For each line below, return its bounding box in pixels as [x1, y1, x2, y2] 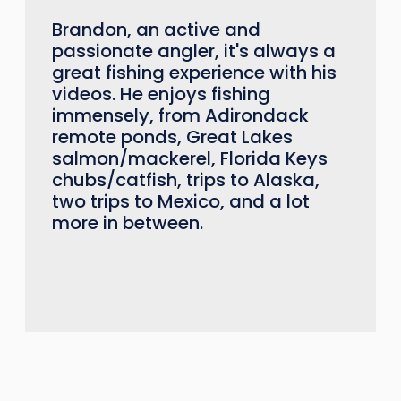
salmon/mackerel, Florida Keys [52, 146, 328, 172]
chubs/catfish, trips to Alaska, [52, 167, 320, 193]
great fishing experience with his [52, 60, 337, 86]
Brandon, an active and [52, 17, 261, 43]
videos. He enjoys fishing [52, 81, 271, 107]
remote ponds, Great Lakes [52, 124, 294, 150]
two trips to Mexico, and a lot [52, 189, 311, 215]
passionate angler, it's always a [52, 38, 337, 64]
